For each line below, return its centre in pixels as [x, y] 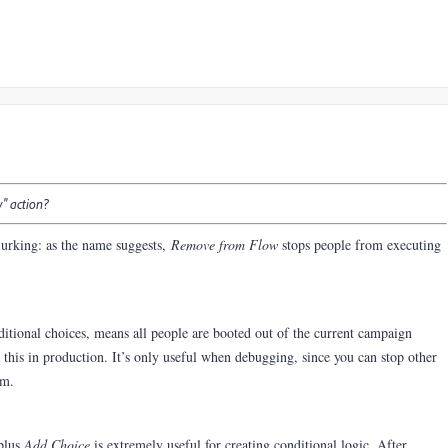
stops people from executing [361, 244]
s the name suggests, [111, 244]
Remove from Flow [226, 244]
